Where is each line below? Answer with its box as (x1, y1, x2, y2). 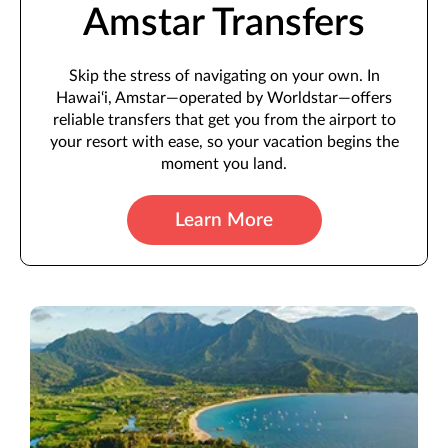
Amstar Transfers (83, 4, 365, 43)
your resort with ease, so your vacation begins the (49, 134, 399, 151)
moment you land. (161, 156, 287, 173)
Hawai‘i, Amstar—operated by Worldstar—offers (56, 90, 392, 107)
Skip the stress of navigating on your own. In (68, 68, 380, 85)
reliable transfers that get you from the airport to (52, 112, 396, 129)
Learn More (175, 210, 273, 230)
